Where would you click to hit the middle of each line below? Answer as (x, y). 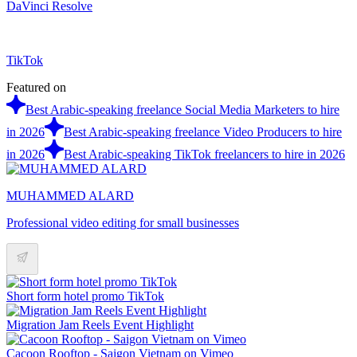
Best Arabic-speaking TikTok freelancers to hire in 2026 (204, 154)
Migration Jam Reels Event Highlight (100, 324)
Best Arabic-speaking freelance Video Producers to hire (203, 131)
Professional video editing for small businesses (123, 222)
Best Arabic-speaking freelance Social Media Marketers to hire (182, 109)
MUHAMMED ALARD (70, 195)
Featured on (36, 87)
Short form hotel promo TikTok (85, 296)
